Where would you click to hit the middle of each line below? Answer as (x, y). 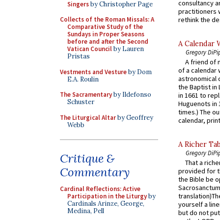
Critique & (87, 158)
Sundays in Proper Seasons (106, 34)
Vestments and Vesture (93, 72)
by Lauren (128, 49)
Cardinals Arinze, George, (106, 204)
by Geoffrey (135, 117)
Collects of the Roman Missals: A (107, 19)
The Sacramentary (86, 95)
